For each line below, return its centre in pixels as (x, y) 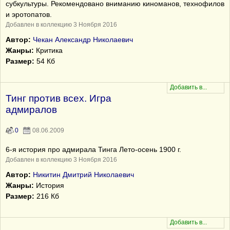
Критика (48, 50)
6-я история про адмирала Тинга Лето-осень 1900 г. (93, 149)
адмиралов (31, 110)
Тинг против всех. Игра (59, 98)
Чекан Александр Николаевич (83, 40)
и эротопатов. (29, 14)
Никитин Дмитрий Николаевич (83, 175)
